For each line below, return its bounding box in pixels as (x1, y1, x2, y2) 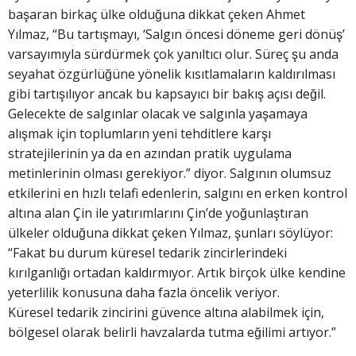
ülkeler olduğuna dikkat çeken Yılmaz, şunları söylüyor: (8, 223, 333, 242)
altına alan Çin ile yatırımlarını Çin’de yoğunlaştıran (8, 203, 308, 222)
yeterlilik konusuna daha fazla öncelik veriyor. (8, 283, 280, 301)
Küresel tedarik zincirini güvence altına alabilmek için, (8, 303, 324, 321)
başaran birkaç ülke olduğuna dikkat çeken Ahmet (8, 5, 305, 23)
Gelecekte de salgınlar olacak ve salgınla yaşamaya (8, 104, 308, 122)
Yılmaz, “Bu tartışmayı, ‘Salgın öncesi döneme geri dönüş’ (8, 25, 345, 43)
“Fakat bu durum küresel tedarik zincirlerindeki (8, 243, 287, 261)
